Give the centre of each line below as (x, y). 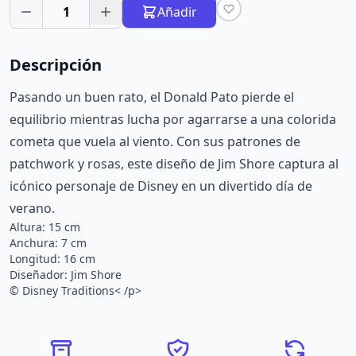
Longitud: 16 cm (52, 259)
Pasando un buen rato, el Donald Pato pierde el (152, 97)
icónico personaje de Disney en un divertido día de (161, 186)
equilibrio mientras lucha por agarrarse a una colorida (173, 119)
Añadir (177, 12)
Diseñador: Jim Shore (66, 275)
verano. (32, 208)
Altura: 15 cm (45, 227)
